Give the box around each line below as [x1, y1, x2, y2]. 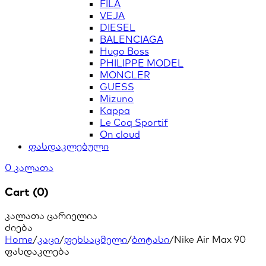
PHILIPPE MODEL [100, 57, 183, 69]
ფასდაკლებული [28, 140, 109, 152]
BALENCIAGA [100, 33, 163, 45]
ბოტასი [132, 233, 169, 246]
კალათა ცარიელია [5, 210, 97, 222]
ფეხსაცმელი [64, 233, 127, 246]
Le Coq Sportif [100, 116, 168, 128]
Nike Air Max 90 [174, 233, 246, 246]
